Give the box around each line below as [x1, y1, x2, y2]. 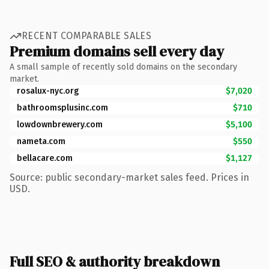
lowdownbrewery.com [17, 119, 103, 130]
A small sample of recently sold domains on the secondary [10, 61, 237, 72]
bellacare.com [17, 153, 73, 163]
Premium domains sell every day [10, 41, 224, 61]
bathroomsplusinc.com [17, 102, 108, 113]
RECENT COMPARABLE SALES [22, 30, 152, 41]
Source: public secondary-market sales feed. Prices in [10, 171, 249, 183]
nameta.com [17, 136, 65, 147]
